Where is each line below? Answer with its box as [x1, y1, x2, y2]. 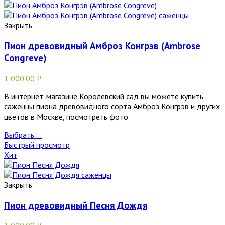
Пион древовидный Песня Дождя [4, 199, 147, 211]
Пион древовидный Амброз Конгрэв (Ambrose [4, 40, 200, 52]
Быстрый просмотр [4, 139, 70, 150]
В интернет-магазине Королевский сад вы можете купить [4, 91, 203, 101]
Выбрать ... [4, 129, 42, 140]
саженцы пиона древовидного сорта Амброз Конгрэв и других [4, 101, 220, 111]
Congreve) [4, 52, 47, 64]
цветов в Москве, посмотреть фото [4, 111, 128, 122]
